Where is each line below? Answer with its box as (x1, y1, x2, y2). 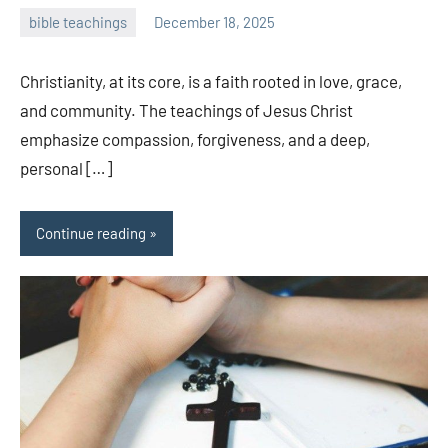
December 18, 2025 (154, 13, 275, 32)
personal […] (20, 157, 112, 178)
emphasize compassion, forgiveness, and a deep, (20, 128, 370, 149)
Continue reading (36, 224, 146, 243)
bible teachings (29, 13, 127, 32)
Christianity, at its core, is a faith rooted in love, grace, (20, 70, 402, 91)
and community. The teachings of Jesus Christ (20, 99, 353, 120)
